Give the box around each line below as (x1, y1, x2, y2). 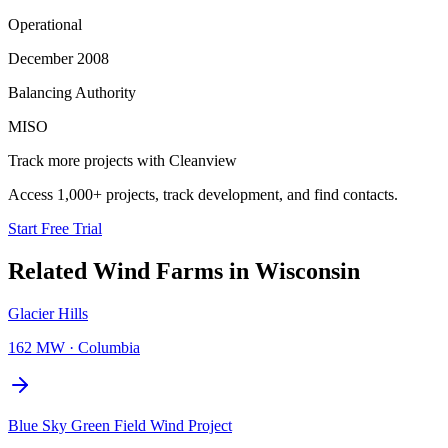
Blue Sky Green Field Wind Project (8, 416, 232, 434)
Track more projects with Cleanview (8, 151, 237, 169)
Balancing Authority (8, 83, 136, 101)
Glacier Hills (8, 304, 88, 322)
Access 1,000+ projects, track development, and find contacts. (8, 185, 398, 203)
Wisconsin (255, 257, 360, 284)
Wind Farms (93, 257, 223, 284)
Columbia (78, 338, 140, 356)
